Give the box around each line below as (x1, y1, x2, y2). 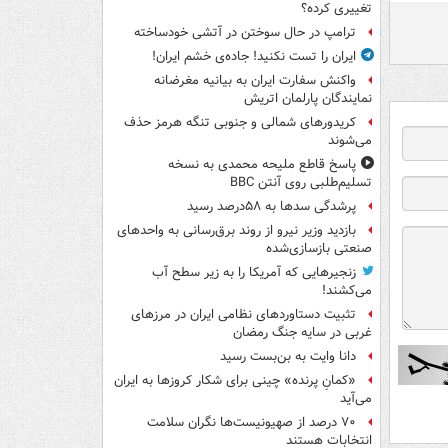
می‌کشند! (322, 281, 372, 301)
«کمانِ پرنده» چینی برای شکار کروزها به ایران (114, 371, 356, 391)
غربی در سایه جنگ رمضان (233, 323, 372, 343)
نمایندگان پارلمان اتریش (244, 89, 372, 109)
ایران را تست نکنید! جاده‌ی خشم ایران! (152, 47, 356, 67)
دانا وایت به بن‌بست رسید (220, 347, 356, 367)
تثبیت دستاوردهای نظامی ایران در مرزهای (131, 305, 356, 325)
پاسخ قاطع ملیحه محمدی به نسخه (168, 155, 356, 175)
